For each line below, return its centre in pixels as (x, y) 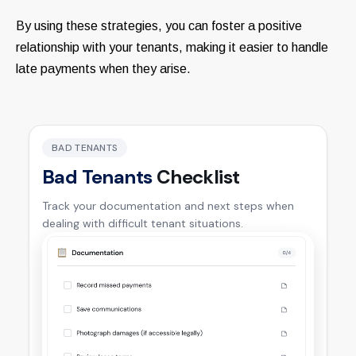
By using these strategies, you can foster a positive (159, 26)
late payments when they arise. (103, 69)
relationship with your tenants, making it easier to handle (172, 48)
